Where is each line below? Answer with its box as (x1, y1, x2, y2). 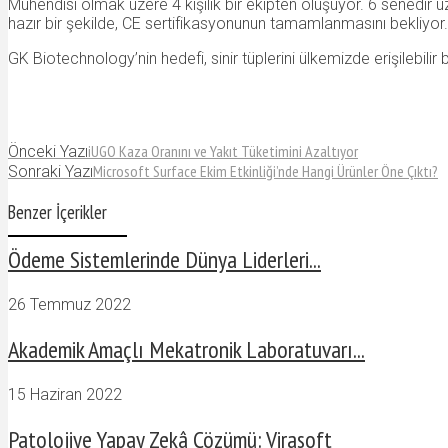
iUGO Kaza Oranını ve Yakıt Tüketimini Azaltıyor (88, 141, 358, 162)
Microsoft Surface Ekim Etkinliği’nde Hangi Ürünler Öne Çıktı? (93, 161, 438, 182)
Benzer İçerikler (8, 200, 107, 225)
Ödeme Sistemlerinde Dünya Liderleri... (8, 244, 321, 276)
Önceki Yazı (8, 142, 88, 162)
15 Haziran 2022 (8, 384, 122, 404)
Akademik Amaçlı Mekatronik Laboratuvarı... (8, 333, 365, 365)
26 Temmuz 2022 (8, 294, 131, 314)
